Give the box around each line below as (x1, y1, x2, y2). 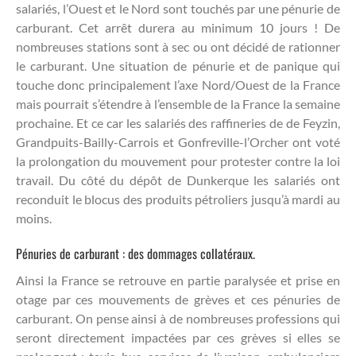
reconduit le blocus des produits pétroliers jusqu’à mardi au (16, 191, 340, 207)
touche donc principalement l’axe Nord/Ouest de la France (16, 76, 340, 92)
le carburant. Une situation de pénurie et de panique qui (16, 57, 340, 73)
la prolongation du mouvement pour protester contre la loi (16, 153, 340, 168)
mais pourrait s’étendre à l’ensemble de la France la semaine (16, 95, 340, 111)
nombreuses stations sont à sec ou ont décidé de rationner (16, 38, 340, 54)
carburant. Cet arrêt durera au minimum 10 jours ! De (16, 19, 340, 35)
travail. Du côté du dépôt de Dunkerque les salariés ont (16, 172, 340, 188)
